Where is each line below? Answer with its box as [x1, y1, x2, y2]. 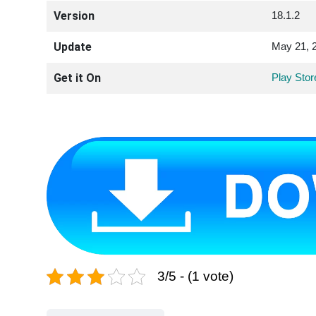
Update [54, 39, 92, 54]
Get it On [54, 71, 101, 85]
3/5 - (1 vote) [157, 268, 233, 284]
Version [54, 8, 95, 23]
